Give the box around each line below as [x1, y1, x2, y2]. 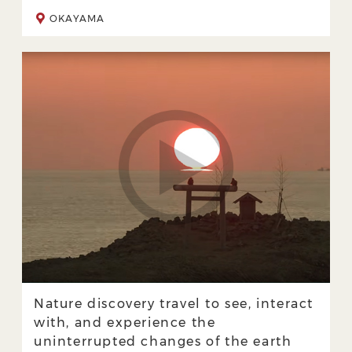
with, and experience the [34, 315, 216, 330]
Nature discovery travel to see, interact [34, 296, 314, 311]
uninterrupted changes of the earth [34, 334, 292, 349]
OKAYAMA [49, 12, 105, 24]
